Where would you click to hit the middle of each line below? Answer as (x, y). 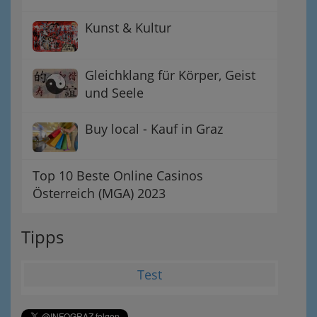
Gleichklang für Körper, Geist (170, 75)
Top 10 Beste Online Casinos (118, 175)
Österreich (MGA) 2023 (99, 193)
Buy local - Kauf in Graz (154, 128)
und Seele (114, 92)
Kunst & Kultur (128, 28)
